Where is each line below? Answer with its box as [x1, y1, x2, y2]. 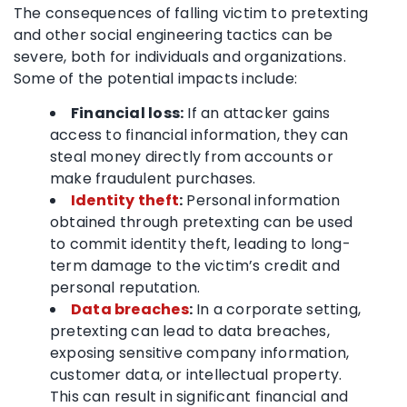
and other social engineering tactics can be [14, 24, 333, 45]
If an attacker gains [184, 102, 331, 124]
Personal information [183, 189, 341, 211]
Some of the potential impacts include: [14, 67, 297, 89]
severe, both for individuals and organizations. [14, 45, 346, 67]
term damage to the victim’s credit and [50, 254, 340, 276]
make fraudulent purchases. [50, 167, 256, 189]
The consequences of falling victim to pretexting [14, 2, 369, 24]
